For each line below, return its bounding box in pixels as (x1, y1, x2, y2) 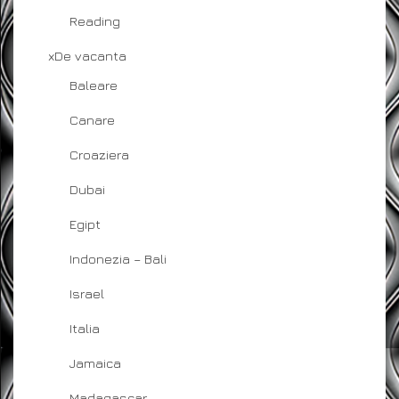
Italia (69, 320, 100, 336)
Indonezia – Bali (69, 250, 167, 266)
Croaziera (69, 146, 129, 162)
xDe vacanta (48, 47, 126, 63)
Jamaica (69, 354, 121, 370)
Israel (69, 285, 104, 301)
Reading (69, 12, 120, 28)
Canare (69, 111, 115, 127)
